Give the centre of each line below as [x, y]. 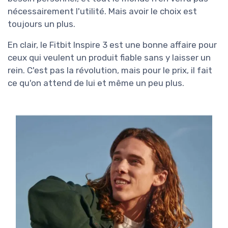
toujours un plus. [41, 24]
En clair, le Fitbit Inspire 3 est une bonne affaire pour [112, 45]
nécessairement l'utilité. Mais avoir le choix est [102, 11]
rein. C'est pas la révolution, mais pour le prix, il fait [110, 70]
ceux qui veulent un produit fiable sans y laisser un [109, 58]
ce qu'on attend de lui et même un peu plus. [96, 83]
